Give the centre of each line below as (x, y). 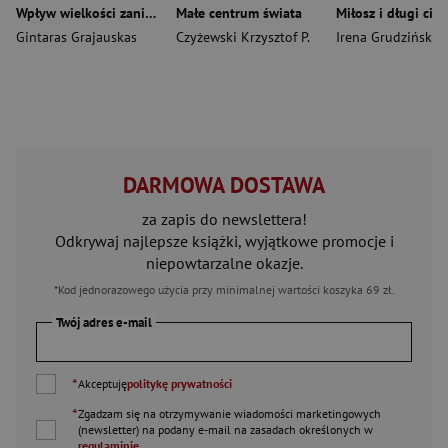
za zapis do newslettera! (224, 218)
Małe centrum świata (239, 12)
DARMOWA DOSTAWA (224, 184)
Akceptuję (102, 383)
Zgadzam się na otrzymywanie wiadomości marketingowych (229, 413)
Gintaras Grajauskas (76, 36)
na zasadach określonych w (302, 429)
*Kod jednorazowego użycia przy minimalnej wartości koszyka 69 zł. (224, 289)
